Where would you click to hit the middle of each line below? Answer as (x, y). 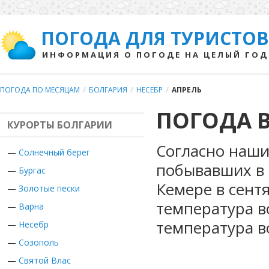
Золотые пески (49, 188)
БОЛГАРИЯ (108, 90)
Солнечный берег (54, 152)
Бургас (32, 170)
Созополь (39, 242)
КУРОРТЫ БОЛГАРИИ (60, 125)
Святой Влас (45, 260)
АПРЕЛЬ (187, 90)
